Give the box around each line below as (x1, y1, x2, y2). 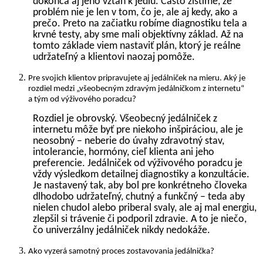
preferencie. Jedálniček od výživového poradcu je (33, 157, 242, 169)
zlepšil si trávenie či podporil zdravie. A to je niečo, (33, 213, 247, 225)
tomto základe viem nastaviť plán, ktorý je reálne (33, 40, 241, 52)
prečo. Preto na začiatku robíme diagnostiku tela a (33, 18, 247, 29)
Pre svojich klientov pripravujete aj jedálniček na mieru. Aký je (28, 73, 245, 83)
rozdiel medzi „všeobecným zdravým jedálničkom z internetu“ (28, 84, 244, 93)
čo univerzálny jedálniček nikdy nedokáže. (33, 224, 210, 236)
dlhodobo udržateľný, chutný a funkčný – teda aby (33, 191, 245, 203)
